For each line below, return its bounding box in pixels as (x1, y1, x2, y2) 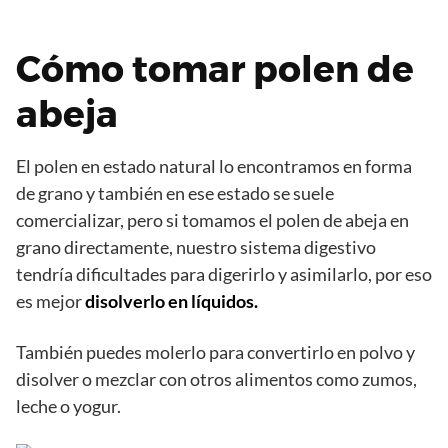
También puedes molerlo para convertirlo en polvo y (16, 341, 415, 364)
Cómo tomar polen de (16, 47, 414, 92)
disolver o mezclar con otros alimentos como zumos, (16, 368, 417, 391)
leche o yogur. (16, 395, 121, 418)
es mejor (16, 290, 82, 313)
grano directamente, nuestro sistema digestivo (16, 236, 376, 259)
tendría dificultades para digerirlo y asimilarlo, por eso (16, 263, 432, 286)
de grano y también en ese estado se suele (16, 182, 334, 205)
